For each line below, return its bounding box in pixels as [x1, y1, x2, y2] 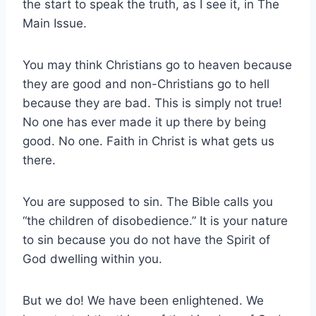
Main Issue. [23, 16, 87, 30]
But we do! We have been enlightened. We [23, 293, 264, 308]
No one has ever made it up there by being [23, 114, 266, 129]
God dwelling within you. [23, 251, 162, 266]
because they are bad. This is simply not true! [23, 95, 282, 110]
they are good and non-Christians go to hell [23, 76, 269, 91]
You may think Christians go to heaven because [23, 57, 292, 72]
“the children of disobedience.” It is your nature [23, 213, 288, 228]
